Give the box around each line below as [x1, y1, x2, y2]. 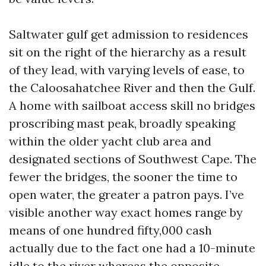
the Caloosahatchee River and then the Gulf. [9, 80, 255, 95]
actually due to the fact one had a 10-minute [9, 240, 255, 255]
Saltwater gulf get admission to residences [9, 27, 248, 42]
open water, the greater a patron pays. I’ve [9, 187, 244, 202]
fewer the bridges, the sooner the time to [9, 169, 237, 184]
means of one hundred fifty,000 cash [9, 223, 212, 237]
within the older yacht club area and [9, 134, 211, 148]
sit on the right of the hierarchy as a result [9, 45, 246, 59]
